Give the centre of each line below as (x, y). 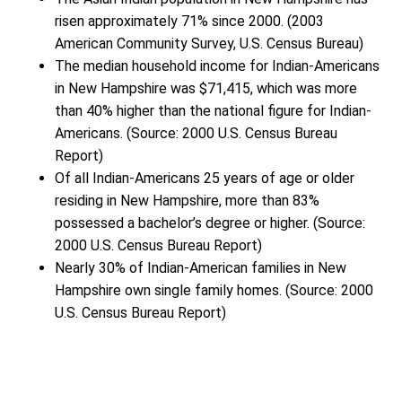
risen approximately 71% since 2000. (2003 (189, 21)
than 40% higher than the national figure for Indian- (213, 110)
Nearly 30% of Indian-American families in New (201, 267)
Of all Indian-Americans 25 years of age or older (205, 178)
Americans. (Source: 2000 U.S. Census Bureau (196, 133)
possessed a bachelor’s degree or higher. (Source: (210, 223)
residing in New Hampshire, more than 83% (187, 200)
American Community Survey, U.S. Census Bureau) (209, 43)
